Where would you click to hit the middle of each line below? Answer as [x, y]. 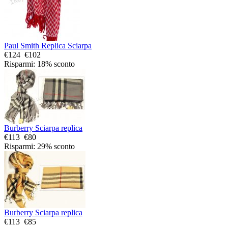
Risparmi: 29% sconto [39, 146]
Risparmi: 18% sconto [39, 64]
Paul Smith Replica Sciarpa [48, 45]
